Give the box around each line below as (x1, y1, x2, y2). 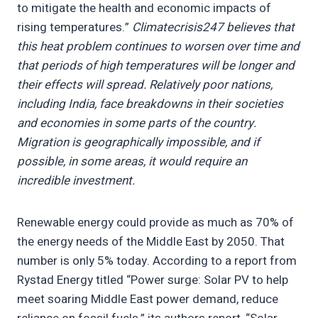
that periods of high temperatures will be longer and (17, 57, 295, 75)
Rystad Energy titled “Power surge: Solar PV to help (17, 271, 288, 290)
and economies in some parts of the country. (17, 114, 256, 133)
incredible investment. (17, 172, 138, 190)
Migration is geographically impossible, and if (17, 133, 260, 152)
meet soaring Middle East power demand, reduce (17, 290, 278, 309)
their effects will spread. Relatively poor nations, (17, 76, 273, 94)
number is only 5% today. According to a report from (17, 252, 297, 270)
